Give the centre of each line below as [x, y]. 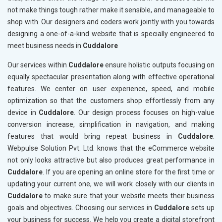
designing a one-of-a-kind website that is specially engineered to [111, 34]
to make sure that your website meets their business [129, 196]
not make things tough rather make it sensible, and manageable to [111, 10]
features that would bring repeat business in [93, 137]
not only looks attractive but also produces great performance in [111, 160]
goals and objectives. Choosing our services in [81, 208]
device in [23, 113]
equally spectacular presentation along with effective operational [111, 77]
